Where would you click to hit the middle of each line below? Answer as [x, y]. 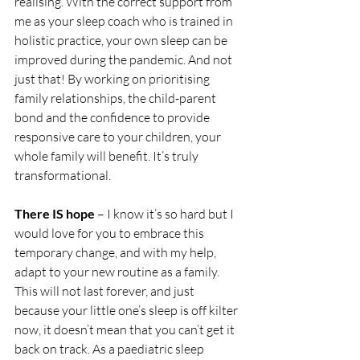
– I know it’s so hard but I [166, 213]
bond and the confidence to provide [113, 117]
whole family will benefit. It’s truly [108, 155]
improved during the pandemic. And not [125, 59]
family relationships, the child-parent [117, 98]
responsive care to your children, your [119, 136]
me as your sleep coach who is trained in [125, 20]
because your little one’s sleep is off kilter [127, 310]
